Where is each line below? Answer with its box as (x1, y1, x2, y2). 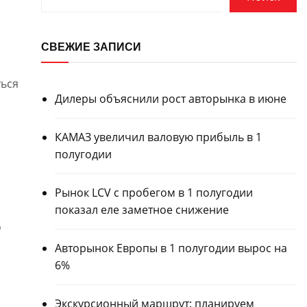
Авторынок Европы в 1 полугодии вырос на (54, 241, 287, 256)
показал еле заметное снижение (54, 202, 229, 217)
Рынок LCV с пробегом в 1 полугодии (54, 185, 253, 200)
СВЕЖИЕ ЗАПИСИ (40, 40, 141, 53)
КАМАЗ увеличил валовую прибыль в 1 (54, 130, 262, 145)
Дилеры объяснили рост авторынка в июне (54, 91, 286, 106)
